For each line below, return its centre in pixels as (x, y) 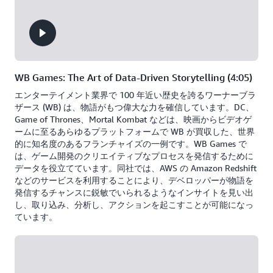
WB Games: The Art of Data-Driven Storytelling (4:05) (133, 77)
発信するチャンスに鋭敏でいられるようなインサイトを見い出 (134, 192)
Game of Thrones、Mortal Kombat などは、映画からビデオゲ (133, 119)
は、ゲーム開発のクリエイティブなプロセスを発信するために (134, 156)
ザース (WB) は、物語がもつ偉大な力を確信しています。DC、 (134, 107)
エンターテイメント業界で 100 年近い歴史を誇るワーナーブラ (135, 95)
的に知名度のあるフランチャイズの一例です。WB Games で (131, 144)
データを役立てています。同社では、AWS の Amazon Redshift (136, 168)
